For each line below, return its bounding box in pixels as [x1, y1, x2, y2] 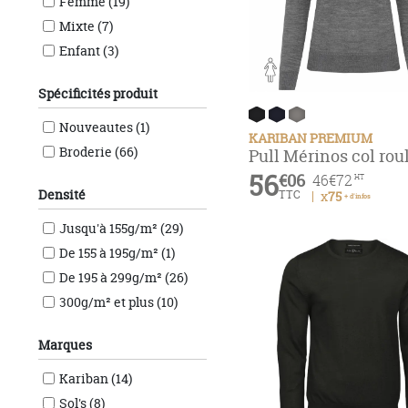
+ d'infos [343, 191, 371, 200]
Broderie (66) [58, 143, 138, 160]
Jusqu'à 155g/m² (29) [58, 219, 183, 237]
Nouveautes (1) [58, 118, 149, 136]
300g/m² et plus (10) [58, 293, 178, 311]
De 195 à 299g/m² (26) [58, 269, 188, 286]
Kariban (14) [58, 370, 132, 387]
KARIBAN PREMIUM [257, 128, 372, 147]
